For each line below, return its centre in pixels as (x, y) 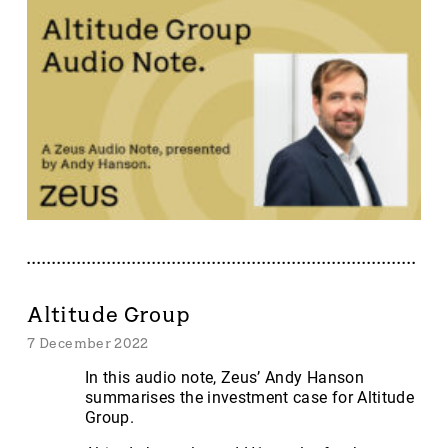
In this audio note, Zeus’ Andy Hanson (224, 378)
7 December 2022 (88, 343)
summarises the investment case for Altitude (250, 398)
